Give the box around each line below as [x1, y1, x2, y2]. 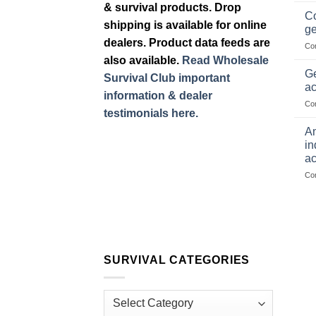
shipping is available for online [104, 19, 267, 31]
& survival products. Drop [104, 1, 241, 13]
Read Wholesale [182, 54, 269, 66]
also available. [104, 54, 182, 66]
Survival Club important [104, 72, 230, 84]
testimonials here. [104, 107, 198, 119]
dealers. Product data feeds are [104, 37, 270, 49]
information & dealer [104, 90, 212, 102]
